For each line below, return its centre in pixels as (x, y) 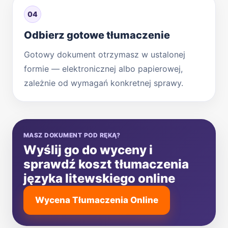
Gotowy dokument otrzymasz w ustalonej (105, 54)
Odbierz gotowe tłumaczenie (97, 35)
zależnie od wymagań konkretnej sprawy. (104, 83)
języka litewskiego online (99, 178)
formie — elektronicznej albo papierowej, (103, 68)
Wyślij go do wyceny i (88, 150)
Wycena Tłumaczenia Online (97, 200)
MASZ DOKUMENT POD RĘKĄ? (72, 135)
